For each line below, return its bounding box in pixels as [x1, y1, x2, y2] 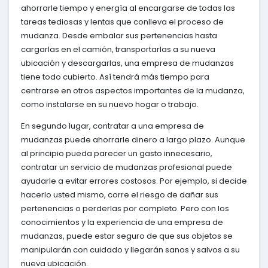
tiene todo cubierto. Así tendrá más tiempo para [21, 71, 209, 83]
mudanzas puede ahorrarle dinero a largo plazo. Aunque [21, 133, 245, 145]
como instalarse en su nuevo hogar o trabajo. [21, 98, 199, 110]
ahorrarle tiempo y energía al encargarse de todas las [21, 2, 235, 14]
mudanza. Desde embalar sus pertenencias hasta [21, 29, 217, 41]
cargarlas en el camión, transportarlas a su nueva [21, 43, 215, 55]
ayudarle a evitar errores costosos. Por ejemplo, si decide [21, 175, 247, 187]
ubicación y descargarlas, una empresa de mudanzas [21, 57, 234, 69]
